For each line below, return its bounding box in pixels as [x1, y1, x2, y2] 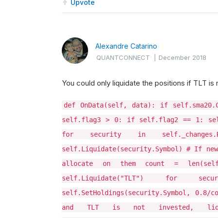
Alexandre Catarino [95, 42, 157, 50]
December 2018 [159, 54, 206, 61]
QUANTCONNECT [96, 54, 150, 61]
